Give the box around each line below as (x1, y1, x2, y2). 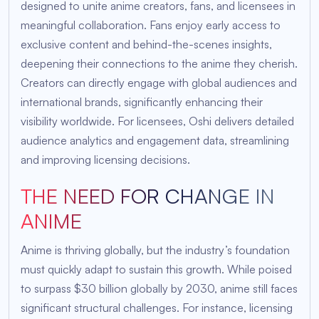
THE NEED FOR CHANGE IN (21, 182, 275, 209)
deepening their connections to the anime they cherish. (21, 56, 298, 70)
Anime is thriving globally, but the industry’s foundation (21, 242, 290, 257)
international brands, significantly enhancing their (21, 94, 263, 109)
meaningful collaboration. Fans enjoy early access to (21, 17, 281, 32)
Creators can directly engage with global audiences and (21, 75, 297, 90)
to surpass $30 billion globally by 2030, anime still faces (21, 281, 298, 296)
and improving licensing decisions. (21, 152, 190, 167)
